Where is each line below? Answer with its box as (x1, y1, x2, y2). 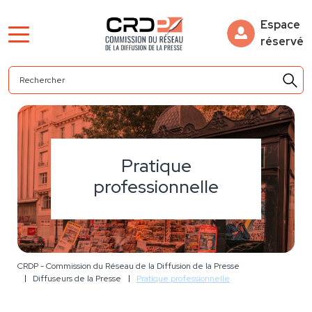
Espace (260, 17, 300, 32)
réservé (260, 33, 304, 49)
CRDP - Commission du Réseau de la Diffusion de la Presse (17, 260, 240, 272)
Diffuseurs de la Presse (33, 273, 121, 285)
